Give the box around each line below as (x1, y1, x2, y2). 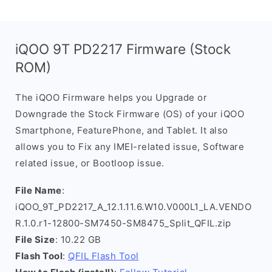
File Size (15, 234, 55, 245)
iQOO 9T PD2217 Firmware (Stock (15, 41, 231, 57)
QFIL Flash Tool (68, 250, 139, 262)
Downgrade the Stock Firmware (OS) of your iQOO (15, 108, 244, 120)
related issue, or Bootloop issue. (15, 157, 165, 169)
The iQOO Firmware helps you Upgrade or (15, 92, 207, 103)
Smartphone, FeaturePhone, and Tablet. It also (15, 124, 228, 136)
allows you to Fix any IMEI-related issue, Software (15, 141, 244, 152)
